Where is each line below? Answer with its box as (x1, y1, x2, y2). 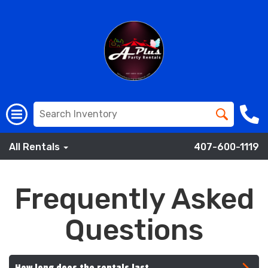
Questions (65, 213, 203, 247)
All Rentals (9, 141, 62, 153)
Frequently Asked (14, 182, 254, 216)
